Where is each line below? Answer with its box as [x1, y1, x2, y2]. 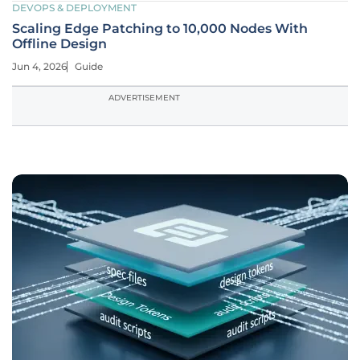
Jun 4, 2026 [12, 60, 67, 72]
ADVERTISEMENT [108, 92, 180, 103]
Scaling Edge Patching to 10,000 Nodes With [12, 21, 308, 36]
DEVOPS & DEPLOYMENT [12, 2, 137, 14]
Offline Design [12, 36, 107, 51]
